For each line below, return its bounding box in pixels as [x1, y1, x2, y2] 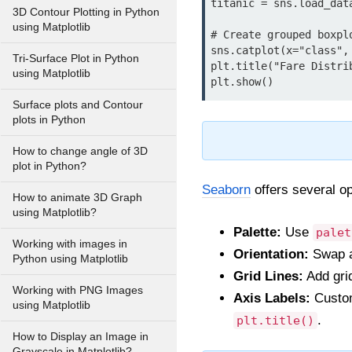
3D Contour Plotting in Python [13, 6, 159, 18]
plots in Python [13, 114, 86, 126]
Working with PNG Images [13, 284, 143, 296]
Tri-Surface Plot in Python [13, 53, 139, 64]
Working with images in [13, 238, 127, 250]
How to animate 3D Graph [13, 192, 142, 203]
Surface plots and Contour [13, 99, 143, 111]
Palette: [233, 225, 281, 240]
